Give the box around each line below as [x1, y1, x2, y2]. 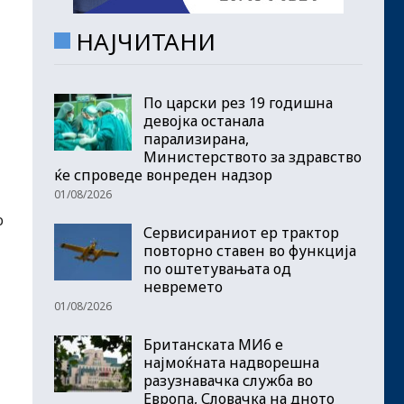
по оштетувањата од [143, 258, 291, 279]
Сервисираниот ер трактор [143, 222, 339, 243]
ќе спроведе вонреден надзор [54, 164, 272, 185]
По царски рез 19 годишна [143, 92, 333, 113]
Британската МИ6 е [143, 334, 283, 354]
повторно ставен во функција [143, 240, 356, 261]
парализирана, [143, 128, 249, 149]
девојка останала [143, 110, 264, 131]
